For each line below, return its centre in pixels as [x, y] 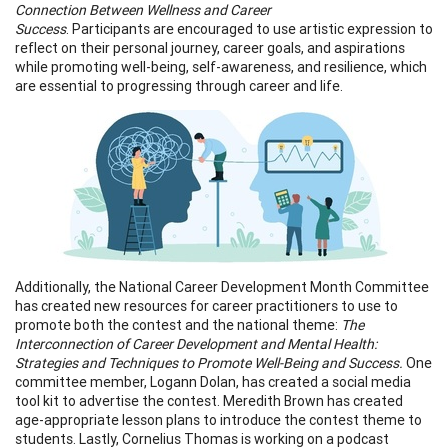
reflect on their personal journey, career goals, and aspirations [210, 47]
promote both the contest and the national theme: [178, 324]
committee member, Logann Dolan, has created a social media [213, 381]
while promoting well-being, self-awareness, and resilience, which [221, 66]
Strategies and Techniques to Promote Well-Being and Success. [209, 362]
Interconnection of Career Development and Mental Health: [196, 343]
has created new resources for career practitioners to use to [206, 305]
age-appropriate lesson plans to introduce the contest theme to [218, 419]
